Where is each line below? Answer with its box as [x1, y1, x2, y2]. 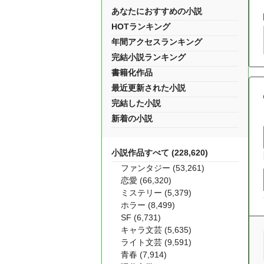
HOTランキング [111, 22, 170, 31]
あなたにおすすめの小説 [111, 6, 202, 16]
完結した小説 [111, 98, 161, 108]
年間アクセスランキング [111, 37, 202, 47]
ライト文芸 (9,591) [121, 237, 192, 247]
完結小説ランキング [111, 52, 186, 62]
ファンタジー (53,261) [121, 163, 204, 173]
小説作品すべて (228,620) [111, 148, 208, 157]
